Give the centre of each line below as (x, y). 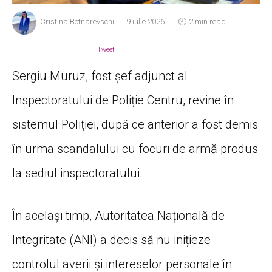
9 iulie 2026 (145, 22)
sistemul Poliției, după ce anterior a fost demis (135, 124)
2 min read (208, 22)
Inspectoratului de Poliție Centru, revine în (123, 100)
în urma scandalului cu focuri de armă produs (135, 148)
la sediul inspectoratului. (77, 173)
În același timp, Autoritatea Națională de (118, 215)
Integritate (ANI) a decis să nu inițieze (111, 240)
